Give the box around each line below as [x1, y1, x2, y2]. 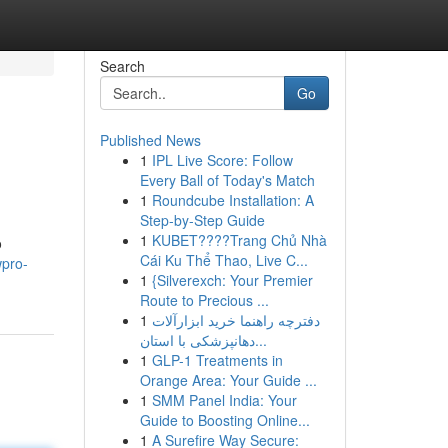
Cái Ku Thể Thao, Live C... [139, 250, 308, 270]
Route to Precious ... [139, 290, 269, 310]
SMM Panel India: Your [151, 390, 297, 410]
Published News [99, 130, 201, 150]
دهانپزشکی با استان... [254, 330, 267, 350]
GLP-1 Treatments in [151, 350, 283, 370]
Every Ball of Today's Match [139, 170, 315, 190]
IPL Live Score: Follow [151, 150, 293, 170]
